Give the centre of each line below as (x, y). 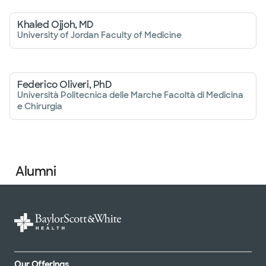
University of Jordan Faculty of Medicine (99, 35)
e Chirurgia (40, 106)
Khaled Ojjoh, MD (56, 25)
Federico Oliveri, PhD (65, 85)
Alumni (36, 171)
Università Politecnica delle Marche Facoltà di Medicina (130, 95)
